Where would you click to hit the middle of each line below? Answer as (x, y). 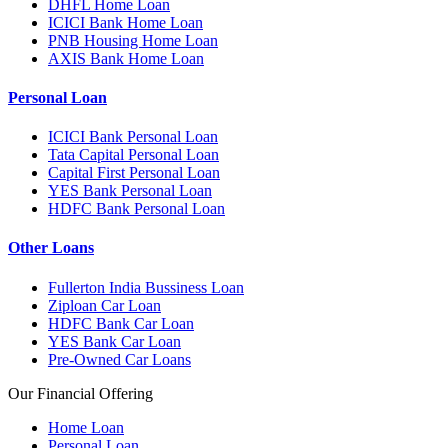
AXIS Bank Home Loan (126, 58)
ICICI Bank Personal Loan (133, 137)
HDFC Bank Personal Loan (136, 209)
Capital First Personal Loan (134, 173)
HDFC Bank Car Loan (121, 323)
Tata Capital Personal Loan (133, 155)
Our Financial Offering (80, 393)
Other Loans (51, 248)
